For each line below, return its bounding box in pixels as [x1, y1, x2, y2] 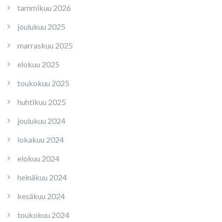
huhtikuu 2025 [17, 97, 66, 107]
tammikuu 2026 [17, 3, 71, 12]
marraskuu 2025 [17, 41, 73, 50]
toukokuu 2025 [17, 78, 69, 88]
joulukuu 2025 [17, 22, 65, 31]
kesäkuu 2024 [17, 191, 65, 201]
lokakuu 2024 [17, 135, 64, 144]
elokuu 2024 [17, 154, 59, 163]
